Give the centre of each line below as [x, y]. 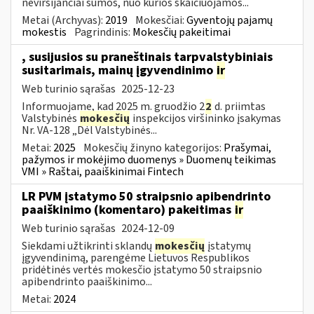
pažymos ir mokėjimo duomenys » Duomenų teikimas [149, 159]
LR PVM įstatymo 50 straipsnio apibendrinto [146, 196]
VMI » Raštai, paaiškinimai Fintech [103, 171]
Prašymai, [247, 148]
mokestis [44, 32]
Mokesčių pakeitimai [182, 32]
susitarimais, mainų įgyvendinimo [119, 70]
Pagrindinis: [103, 32]
